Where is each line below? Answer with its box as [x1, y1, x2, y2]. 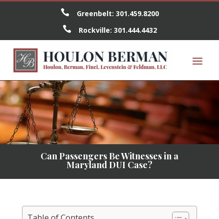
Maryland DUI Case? [66, 159, 153, 171]
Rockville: [78, 25, 114, 35]
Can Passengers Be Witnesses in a [40, 150, 178, 162]
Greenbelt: [76, 9, 116, 18]
